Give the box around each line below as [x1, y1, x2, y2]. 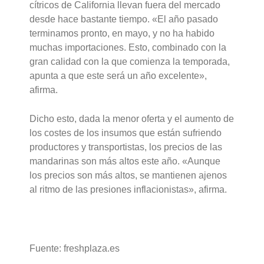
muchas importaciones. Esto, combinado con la [29, 42, 227, 52]
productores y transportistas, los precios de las [29, 142, 223, 153]
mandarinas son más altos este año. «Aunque [29, 156, 221, 167]
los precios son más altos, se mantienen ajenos [29, 170, 227, 181]
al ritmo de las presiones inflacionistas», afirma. [29, 184, 227, 195]
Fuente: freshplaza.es [29, 243, 120, 253]
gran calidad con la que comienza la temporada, [29, 56, 230, 67]
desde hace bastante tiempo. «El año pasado [29, 14, 219, 24]
